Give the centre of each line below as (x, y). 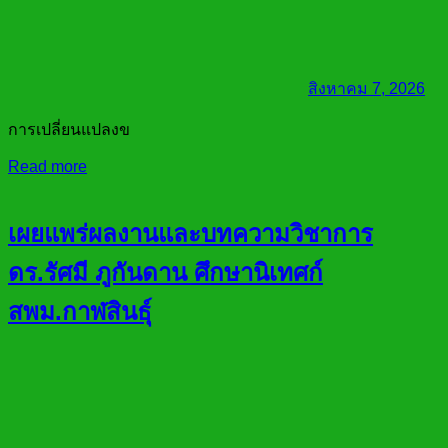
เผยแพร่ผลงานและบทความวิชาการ (190, 234)
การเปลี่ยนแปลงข (69, 130)
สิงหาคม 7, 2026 (366, 89)
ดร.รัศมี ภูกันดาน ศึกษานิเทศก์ (165, 273)
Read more (47, 167)
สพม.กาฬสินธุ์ (80, 312)
